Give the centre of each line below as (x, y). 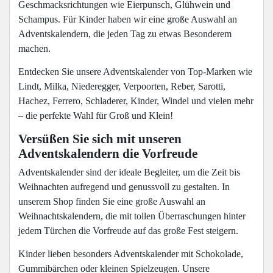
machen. (34, 49)
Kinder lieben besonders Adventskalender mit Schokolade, (131, 254)
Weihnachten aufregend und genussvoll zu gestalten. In (124, 187)
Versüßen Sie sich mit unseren (100, 139)
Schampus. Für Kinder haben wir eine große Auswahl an (128, 19)
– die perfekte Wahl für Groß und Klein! (96, 116)
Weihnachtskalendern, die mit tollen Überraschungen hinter (132, 216)
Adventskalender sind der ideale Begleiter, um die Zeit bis (129, 172)
